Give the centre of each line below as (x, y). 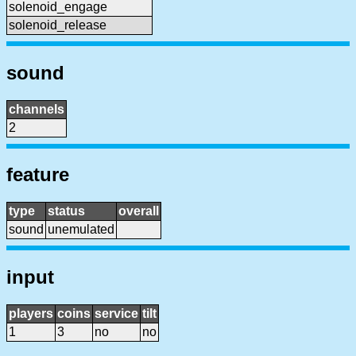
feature (38, 175)
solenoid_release (58, 25)
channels (37, 109)
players (31, 314)
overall (139, 211)
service (116, 314)
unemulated (81, 230)
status (66, 211)
